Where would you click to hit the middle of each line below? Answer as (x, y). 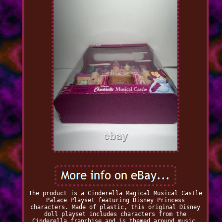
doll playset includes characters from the (115, 214)
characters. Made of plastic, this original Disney (115, 207)
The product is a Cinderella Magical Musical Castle (115, 194)
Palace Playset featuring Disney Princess (115, 200)
